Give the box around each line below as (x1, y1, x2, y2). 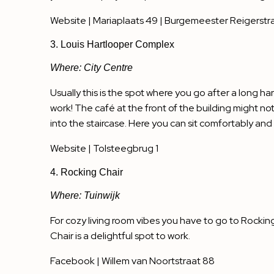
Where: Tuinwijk (50, 190, 120, 201)
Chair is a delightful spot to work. (50, 229, 190, 243)
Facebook (50, 254, 95, 268)
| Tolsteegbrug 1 (86, 142, 158, 155)
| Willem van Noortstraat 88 (95, 254, 215, 268)
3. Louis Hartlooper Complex (50, 39, 174, 50)
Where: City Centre (50, 62, 133, 73)
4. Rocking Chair (50, 167, 123, 178)
